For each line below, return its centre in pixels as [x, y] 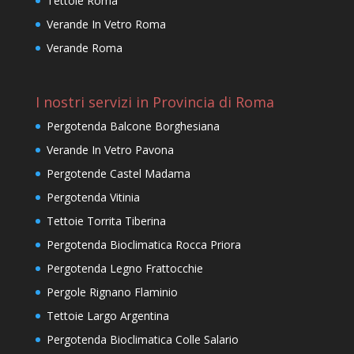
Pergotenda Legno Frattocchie [124, 269]
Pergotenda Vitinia [93, 198]
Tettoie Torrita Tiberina [106, 221]
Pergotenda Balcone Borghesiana [133, 126]
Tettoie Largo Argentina [107, 316]
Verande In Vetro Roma [106, 24]
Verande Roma [84, 48]
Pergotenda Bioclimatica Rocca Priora [143, 245]
